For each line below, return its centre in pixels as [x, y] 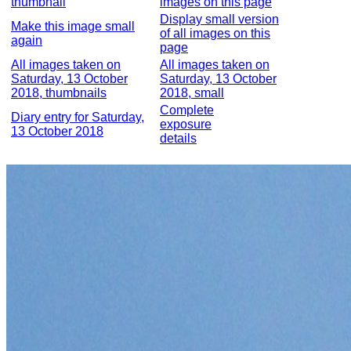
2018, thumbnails [59, 93]
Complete [187, 110]
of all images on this [215, 33]
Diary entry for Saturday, [78, 117]
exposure [186, 124]
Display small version [219, 19]
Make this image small [73, 26]
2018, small [192, 93]
